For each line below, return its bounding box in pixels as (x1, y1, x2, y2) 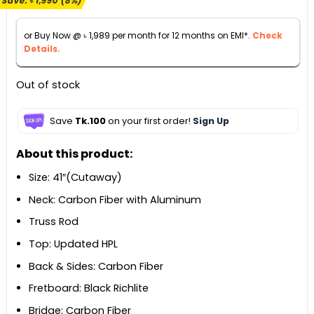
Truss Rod (29, 214, 79, 229)
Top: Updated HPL (29, 236, 118, 251)
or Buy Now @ (23, 29, 83, 41)
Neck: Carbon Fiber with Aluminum (29, 192, 202, 207)
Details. (23, 42, 60, 55)
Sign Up (192, 114, 229, 127)
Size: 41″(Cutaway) (29, 170, 123, 185)
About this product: (15, 146, 132, 163)
